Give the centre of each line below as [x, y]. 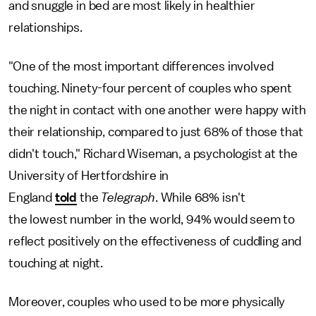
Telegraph [128, 197]
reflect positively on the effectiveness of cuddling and [155, 241]
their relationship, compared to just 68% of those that [156, 132]
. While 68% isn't [200, 197]
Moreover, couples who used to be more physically [147, 302]
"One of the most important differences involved [141, 66]
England [32, 197]
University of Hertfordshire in [89, 176]
